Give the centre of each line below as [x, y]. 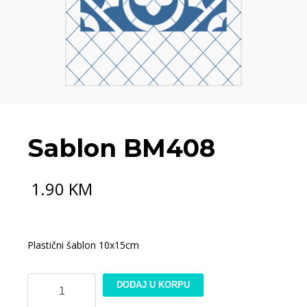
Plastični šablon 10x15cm [83, 245]
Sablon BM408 [121, 148]
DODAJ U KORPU [153, 284]
